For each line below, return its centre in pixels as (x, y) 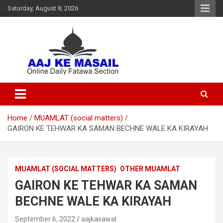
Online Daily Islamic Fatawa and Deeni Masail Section (93, 80)
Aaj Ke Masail (53, 84)
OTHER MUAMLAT (150, 169)
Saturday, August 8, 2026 (43, 8)
